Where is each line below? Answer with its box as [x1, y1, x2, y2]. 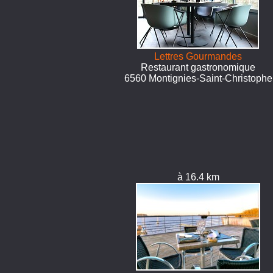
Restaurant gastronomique [141, 62, 256, 73]
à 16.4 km [177, 172, 219, 182]
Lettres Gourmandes [154, 51, 243, 62]
